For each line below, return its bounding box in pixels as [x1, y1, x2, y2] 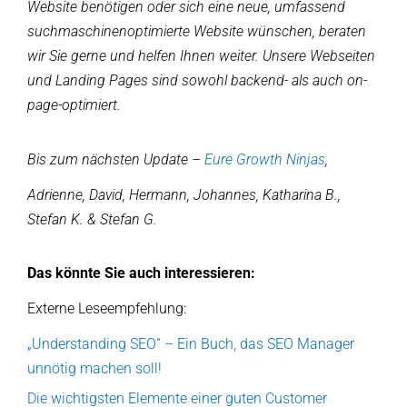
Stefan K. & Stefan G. [27, 210, 157, 228]
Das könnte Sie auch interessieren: [27, 263, 255, 282]
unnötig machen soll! [27, 359, 162, 377]
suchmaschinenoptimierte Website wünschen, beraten [27, 23, 366, 41]
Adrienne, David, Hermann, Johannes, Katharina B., [27, 185, 341, 203]
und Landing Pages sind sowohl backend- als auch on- [27, 72, 367, 90]
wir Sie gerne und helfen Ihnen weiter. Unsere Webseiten [27, 47, 375, 65]
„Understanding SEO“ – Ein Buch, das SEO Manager [27, 334, 354, 352]
